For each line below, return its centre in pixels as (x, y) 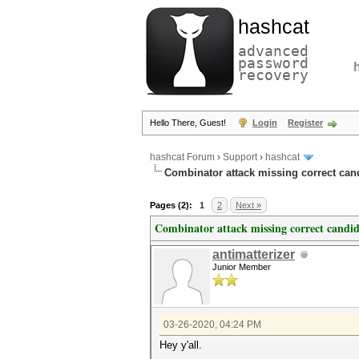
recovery (273, 75)
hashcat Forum (182, 157)
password (273, 63)
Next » (248, 205)
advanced (273, 51)
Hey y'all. (181, 345)
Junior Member (242, 267)
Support (240, 157)
